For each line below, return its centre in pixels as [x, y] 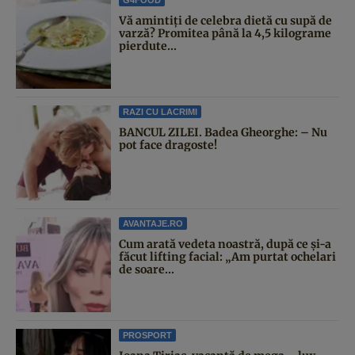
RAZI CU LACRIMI [160, 111]
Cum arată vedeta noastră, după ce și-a [225, 244]
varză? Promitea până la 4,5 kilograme [225, 33]
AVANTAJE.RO [153, 223]
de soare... [147, 269]
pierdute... [148, 46]
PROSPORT [147, 335]
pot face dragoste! [168, 145]
